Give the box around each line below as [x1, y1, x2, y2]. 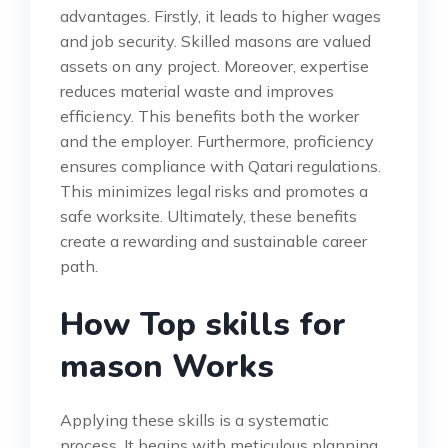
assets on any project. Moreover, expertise [60, 55, 369, 76]
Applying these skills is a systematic [60, 409, 329, 430]
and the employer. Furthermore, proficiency [60, 130, 374, 151]
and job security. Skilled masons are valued [60, 30, 371, 51]
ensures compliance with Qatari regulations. [60, 155, 381, 176]
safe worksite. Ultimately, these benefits [60, 205, 357, 226]
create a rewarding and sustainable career [60, 230, 367, 251]
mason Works [60, 344, 274, 388]
